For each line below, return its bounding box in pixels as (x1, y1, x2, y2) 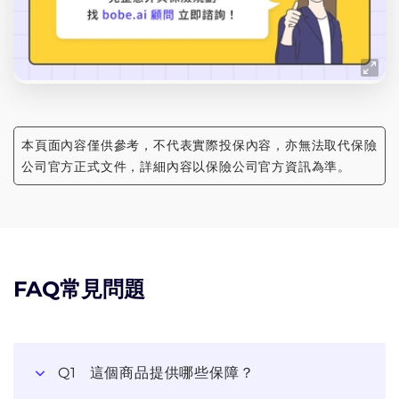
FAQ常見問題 (13, 276, 145, 303)
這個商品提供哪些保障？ (89, 364, 255, 382)
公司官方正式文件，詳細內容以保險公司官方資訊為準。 (21, 159, 351, 175)
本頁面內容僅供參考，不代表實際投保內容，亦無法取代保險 (21, 137, 378, 154)
